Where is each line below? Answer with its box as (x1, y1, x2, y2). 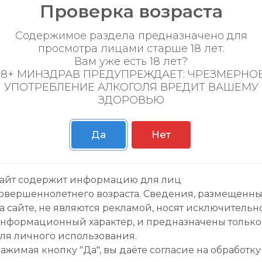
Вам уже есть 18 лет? (74, 55, 188, 68)
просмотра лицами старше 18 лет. (37, 42, 225, 56)
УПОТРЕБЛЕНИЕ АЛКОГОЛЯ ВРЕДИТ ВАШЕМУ (4, 81, 258, 94)
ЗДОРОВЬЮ (98, 94, 164, 107)
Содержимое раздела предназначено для (15, 29, 247, 43)
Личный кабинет (137, 222, 233, 235)
